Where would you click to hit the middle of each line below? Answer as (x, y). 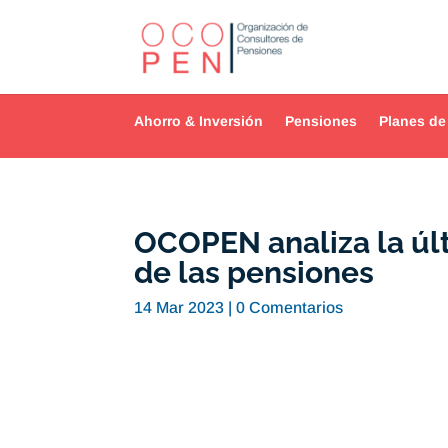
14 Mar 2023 (179, 308)
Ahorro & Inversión (199, 121)
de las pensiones (254, 273)
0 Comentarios (290, 308)
